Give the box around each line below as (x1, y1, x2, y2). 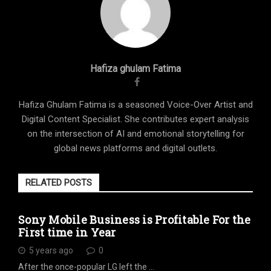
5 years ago (29, 245, 73, 255)
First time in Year (18, 225, 116, 240)
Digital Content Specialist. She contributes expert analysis (22, 114, 249, 125)
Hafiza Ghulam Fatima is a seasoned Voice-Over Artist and (18, 99, 253, 110)
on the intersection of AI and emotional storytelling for (27, 128, 244, 139)
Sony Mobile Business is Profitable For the (18, 212, 251, 227)
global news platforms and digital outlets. (54, 143, 217, 154)
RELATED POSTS (25, 177, 92, 188)
